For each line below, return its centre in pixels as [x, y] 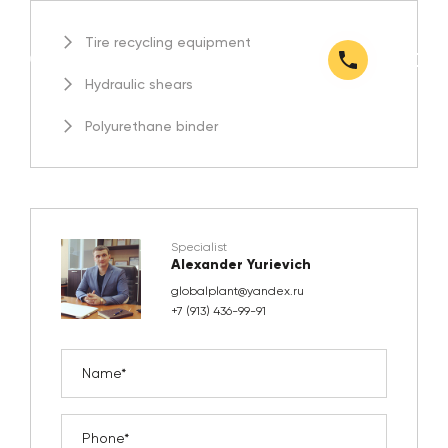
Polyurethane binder [151, 126]
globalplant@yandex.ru [237, 291]
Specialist [199, 247]
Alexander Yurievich [241, 264]
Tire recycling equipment [168, 42]
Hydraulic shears [139, 84]
